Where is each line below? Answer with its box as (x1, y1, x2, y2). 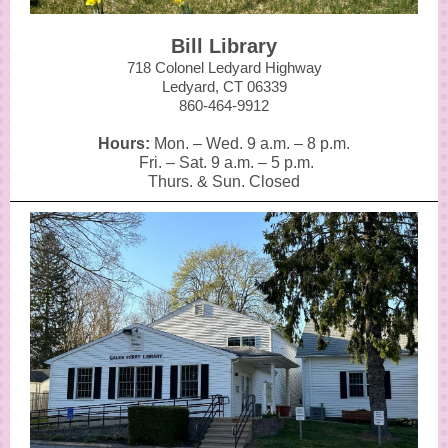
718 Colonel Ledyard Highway (126, 59, 322, 76)
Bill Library (171, 35, 277, 57)
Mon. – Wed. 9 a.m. (150, 135, 294, 152)
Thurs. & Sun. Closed (148, 173, 300, 190)
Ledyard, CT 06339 (161, 78, 287, 95)
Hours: (98, 135, 150, 152)
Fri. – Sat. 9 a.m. (134, 154, 258, 171)
